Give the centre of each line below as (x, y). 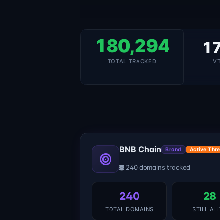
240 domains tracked (158, 168)
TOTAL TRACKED (132, 62)
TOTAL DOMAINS (129, 209)
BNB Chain (140, 150)
